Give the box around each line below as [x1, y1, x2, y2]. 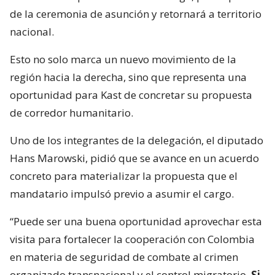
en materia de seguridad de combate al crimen [10, 250, 238, 265]
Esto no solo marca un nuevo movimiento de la [10, 52, 236, 67]
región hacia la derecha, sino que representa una [10, 70, 247, 85]
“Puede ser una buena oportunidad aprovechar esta [10, 214, 262, 229]
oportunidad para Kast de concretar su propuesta [10, 88, 252, 103]
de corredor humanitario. [10, 106, 133, 120]
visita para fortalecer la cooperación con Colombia [10, 232, 255, 247]
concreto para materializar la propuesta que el [10, 169, 238, 184]
